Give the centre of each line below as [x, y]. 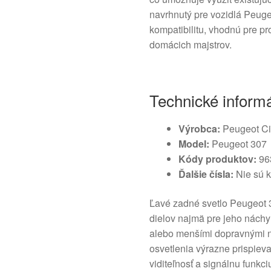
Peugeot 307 [238, 144]
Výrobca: [200, 129]
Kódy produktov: [218, 159]
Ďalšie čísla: [206, 174]
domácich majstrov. [191, 45]
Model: [194, 144]
